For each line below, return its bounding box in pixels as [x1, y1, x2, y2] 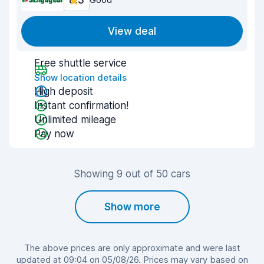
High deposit [34, 85, 93, 97]
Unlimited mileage [34, 114, 116, 126]
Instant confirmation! [34, 100, 128, 111]
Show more [104, 201, 160, 213]
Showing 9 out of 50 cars [74, 168, 190, 180]
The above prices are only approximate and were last [24, 242, 240, 253]
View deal [108, 25, 156, 37]
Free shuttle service [34, 57, 127, 69]
